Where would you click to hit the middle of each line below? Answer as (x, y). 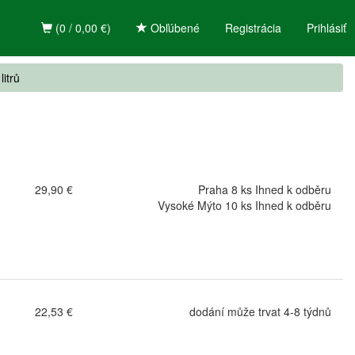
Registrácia (253, 28)
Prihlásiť (326, 28)
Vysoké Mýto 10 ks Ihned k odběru (244, 205)
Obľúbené (174, 28)
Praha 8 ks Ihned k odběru (264, 189)
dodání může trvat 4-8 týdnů (260, 311)
